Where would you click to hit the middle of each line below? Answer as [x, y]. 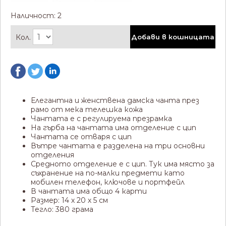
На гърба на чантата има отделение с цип [114, 127]
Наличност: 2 [36, 15]
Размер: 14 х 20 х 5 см [69, 200]
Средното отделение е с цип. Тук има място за [123, 164]
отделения [52, 155]
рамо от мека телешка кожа [87, 109]
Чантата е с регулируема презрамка [101, 118]
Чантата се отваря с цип [81, 136]
